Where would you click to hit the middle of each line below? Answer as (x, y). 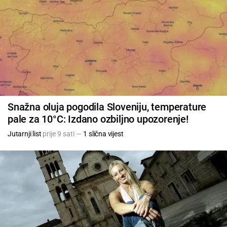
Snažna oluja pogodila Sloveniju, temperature (107, 107)
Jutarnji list (25, 134)
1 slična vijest (103, 134)
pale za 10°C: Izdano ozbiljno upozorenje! (98, 119)
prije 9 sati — (62, 134)
